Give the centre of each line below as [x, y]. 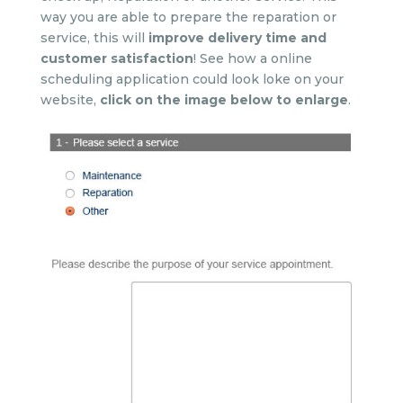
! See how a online [252, 58]
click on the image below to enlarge [224, 99]
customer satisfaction [116, 58]
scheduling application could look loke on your [192, 79]
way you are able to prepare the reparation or [188, 17]
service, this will [92, 37]
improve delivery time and [235, 37]
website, [70, 99]
